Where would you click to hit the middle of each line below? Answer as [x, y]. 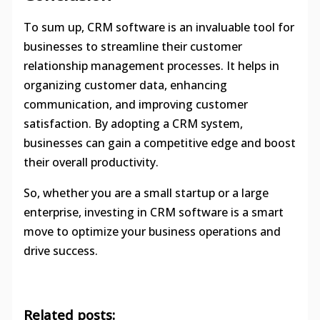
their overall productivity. [91, 162]
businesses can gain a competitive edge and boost [159, 143]
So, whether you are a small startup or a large [146, 193]
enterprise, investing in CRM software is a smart [153, 212]
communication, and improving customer [135, 105]
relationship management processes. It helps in [151, 66]
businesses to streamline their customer [132, 47]
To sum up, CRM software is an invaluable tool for [159, 27]
